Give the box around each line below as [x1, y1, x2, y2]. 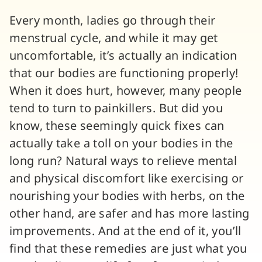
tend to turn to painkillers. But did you [9, 100, 223, 118]
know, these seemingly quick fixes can [9, 118, 225, 135]
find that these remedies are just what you [9, 240, 247, 258]
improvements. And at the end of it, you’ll [9, 223, 242, 240]
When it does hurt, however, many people [9, 82, 242, 100]
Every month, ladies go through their [9, 12, 216, 30]
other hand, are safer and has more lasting [9, 205, 250, 223]
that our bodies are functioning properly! [9, 65, 239, 82]
